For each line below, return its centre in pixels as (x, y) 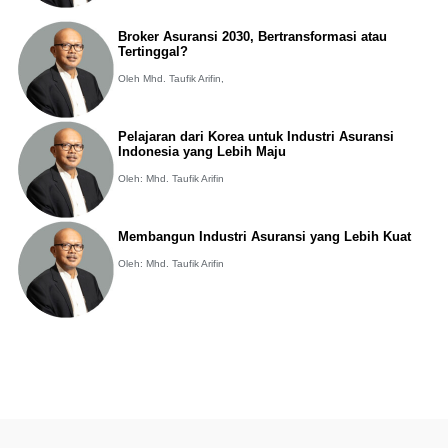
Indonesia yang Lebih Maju (201, 151)
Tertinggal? (152, 51)
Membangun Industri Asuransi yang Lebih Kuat (264, 236)
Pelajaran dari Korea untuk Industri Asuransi (255, 136)
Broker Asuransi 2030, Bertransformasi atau (252, 36)
